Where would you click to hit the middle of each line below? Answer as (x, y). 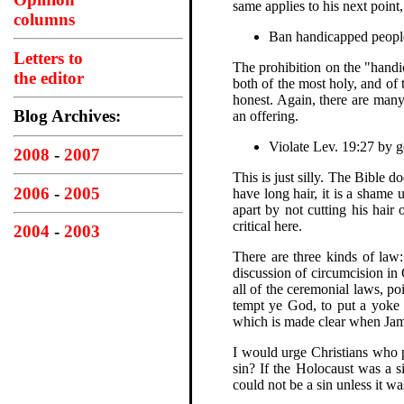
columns (44, 19)
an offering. (266, 115)
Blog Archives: (67, 116)
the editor (49, 78)
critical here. (267, 225)
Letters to (48, 58)
